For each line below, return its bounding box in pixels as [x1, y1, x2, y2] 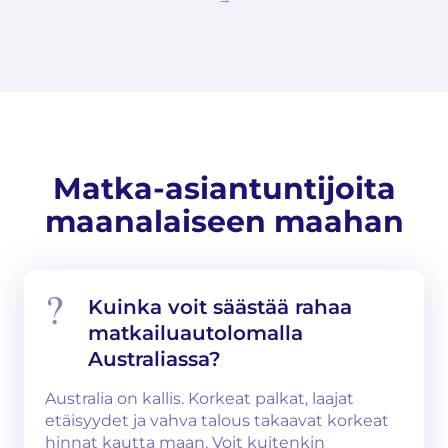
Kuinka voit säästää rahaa [88, 295, 352, 319]
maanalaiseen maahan [44, 203, 404, 240]
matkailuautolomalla [88, 321, 303, 345]
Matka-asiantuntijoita [52, 170, 396, 207]
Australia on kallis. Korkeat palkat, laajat [45, 389, 354, 408]
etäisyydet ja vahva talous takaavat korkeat [45, 411, 389, 430]
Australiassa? [88, 347, 221, 371]
